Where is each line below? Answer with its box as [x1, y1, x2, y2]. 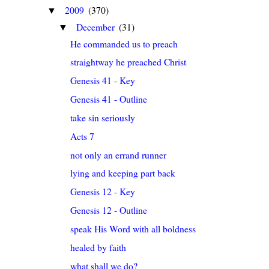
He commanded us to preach [70, 37, 178, 50]
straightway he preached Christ [70, 55, 187, 68]
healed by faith [70, 240, 127, 253]
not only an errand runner [70, 148, 167, 161]
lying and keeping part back [70, 166, 176, 180]
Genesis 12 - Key [70, 185, 136, 198]
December [76, 20, 118, 33]
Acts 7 [70, 129, 95, 142]
